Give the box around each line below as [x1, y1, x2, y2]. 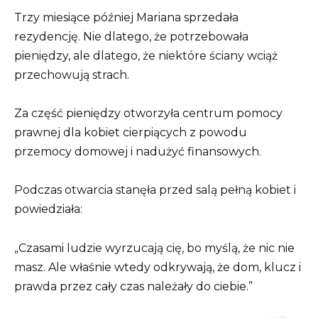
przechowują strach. [14, 68, 129, 82]
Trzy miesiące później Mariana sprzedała [14, 11, 238, 25]
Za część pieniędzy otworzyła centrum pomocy [14, 106, 283, 121]
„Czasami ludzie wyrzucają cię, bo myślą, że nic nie [14, 241, 295, 255]
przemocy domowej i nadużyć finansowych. [14, 145, 261, 159]
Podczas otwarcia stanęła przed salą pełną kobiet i [14, 183, 296, 197]
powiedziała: [14, 202, 82, 216]
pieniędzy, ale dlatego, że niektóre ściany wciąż [14, 49, 278, 63]
